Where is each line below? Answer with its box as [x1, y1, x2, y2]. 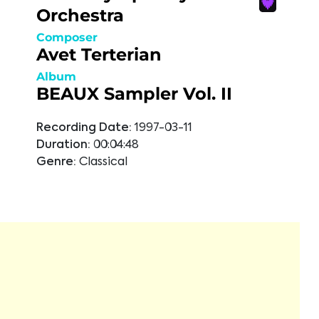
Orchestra [36, 5, 124, 26]
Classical [79, 157, 127, 168]
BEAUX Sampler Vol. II [36, 83, 232, 104]
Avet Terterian [36, 44, 162, 65]
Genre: [36, 157, 76, 168]
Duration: [36, 140, 90, 151]
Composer [36, 31, 98, 44]
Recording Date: [36, 122, 132, 134]
